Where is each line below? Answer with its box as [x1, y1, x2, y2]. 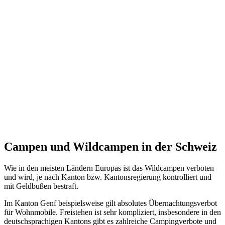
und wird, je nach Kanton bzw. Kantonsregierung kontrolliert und [4, 173, 211, 182]
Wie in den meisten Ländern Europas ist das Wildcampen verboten [4, 164, 214, 173]
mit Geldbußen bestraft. [4, 182, 78, 191]
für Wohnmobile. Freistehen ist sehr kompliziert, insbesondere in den [4, 208, 221, 217]
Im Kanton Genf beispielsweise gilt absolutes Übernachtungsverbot [4, 199, 217, 208]
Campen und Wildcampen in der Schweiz [4, 140, 217, 154]
